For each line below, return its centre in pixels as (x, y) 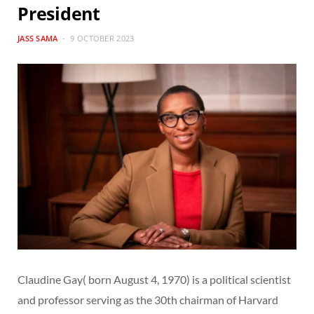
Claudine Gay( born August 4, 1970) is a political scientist (154, 280)
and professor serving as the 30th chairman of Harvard (148, 300)
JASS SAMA (38, 38)
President (59, 13)
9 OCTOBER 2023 (102, 38)
